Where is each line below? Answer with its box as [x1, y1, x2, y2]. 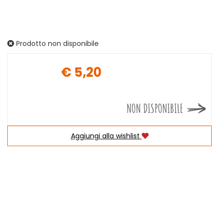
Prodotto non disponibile [14, 39, 99, 48]
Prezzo [109, 72, 146, 89]
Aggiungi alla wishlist [70, 131, 140, 141]
